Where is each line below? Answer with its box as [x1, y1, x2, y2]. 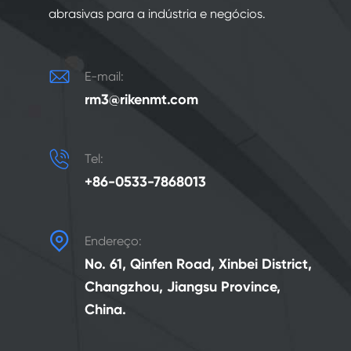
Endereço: [85, 233, 142, 248]
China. [85, 301, 126, 318]
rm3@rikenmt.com [85, 91, 198, 108]
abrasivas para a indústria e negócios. [49, 6, 266, 21]
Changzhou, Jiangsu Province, [85, 278, 280, 295]
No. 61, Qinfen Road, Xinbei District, [85, 255, 312, 273]
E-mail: [85, 69, 124, 84]
